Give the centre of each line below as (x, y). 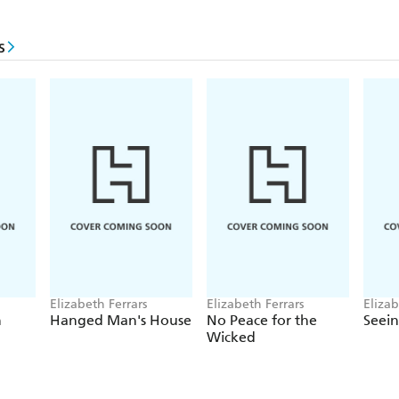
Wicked (231, 338)
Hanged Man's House (121, 321)
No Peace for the (262, 321)
